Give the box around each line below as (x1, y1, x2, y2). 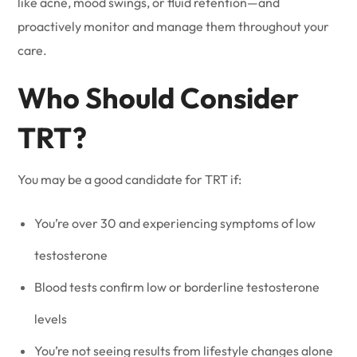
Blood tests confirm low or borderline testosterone (34, 279, 320, 295)
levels (34, 311, 68, 327)
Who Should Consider (18, 80, 300, 116)
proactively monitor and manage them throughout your (18, 18, 330, 34)
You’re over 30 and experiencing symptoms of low (34, 215, 316, 231)
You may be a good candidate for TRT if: (18, 171, 242, 187)
